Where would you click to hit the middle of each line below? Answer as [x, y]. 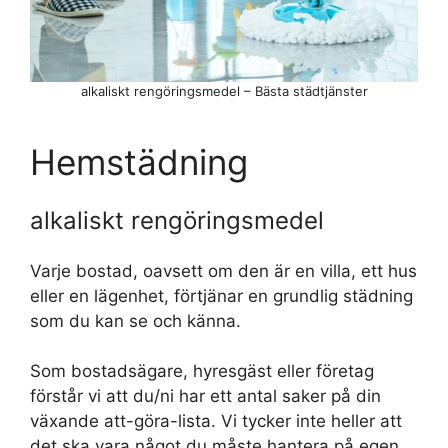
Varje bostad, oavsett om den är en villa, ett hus [223, 270]
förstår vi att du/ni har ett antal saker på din [205, 396]
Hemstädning [139, 161]
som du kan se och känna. [135, 320]
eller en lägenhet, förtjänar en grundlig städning [221, 295]
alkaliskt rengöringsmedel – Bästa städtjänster [224, 90]
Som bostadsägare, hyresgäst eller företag [202, 371]
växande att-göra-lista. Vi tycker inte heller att [216, 421]
